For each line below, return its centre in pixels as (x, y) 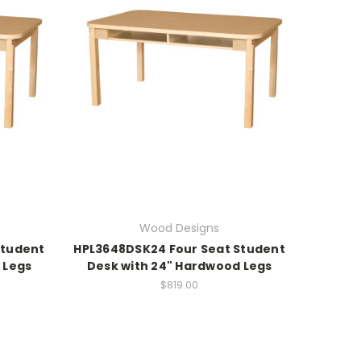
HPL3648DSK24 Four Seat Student (179, 249)
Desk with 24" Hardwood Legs (179, 266)
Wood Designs (180, 228)
